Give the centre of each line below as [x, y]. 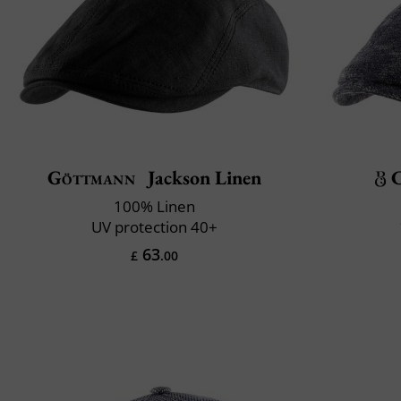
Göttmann [91, 177]
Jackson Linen [202, 177]
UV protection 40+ [154, 226]
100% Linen [154, 206]
